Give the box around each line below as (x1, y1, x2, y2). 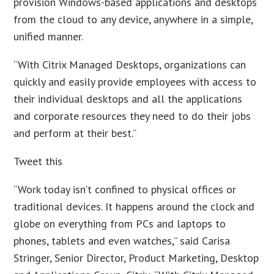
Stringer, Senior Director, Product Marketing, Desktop (13, 250, 259, 265)
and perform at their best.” (13, 125, 137, 140)
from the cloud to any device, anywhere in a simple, (13, 12, 253, 26)
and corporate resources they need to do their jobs (13, 108, 251, 123)
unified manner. (13, 29, 84, 43)
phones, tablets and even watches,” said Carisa (13, 233, 231, 248)
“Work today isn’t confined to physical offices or (13, 182, 237, 196)
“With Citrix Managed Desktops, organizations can (13, 57, 246, 72)
